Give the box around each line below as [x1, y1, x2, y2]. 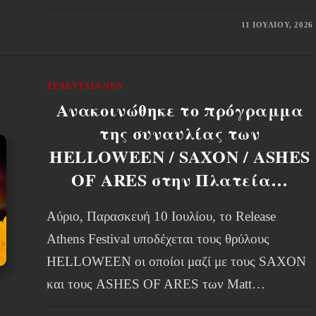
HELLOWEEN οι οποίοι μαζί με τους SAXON [47, 254, 307, 269]
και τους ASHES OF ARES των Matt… [47, 276, 266, 291]
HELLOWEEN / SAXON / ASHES [49, 144, 311, 169]
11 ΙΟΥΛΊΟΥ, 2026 [241, 20, 313, 29]
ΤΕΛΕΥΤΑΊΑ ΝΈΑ [47, 81, 123, 91]
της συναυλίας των [99, 121, 260, 145]
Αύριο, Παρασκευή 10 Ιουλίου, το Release [47, 209, 276, 224]
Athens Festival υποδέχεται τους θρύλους [47, 231, 270, 246]
